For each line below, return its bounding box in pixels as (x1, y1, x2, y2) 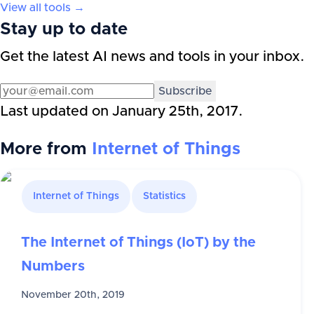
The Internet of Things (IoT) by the (21, 235, 256, 250)
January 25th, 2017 (112, 104, 238, 118)
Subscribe (158, 86, 212, 97)
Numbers (21, 259, 85, 274)
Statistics (143, 191, 186, 202)
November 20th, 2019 (21, 290, 125, 301)
